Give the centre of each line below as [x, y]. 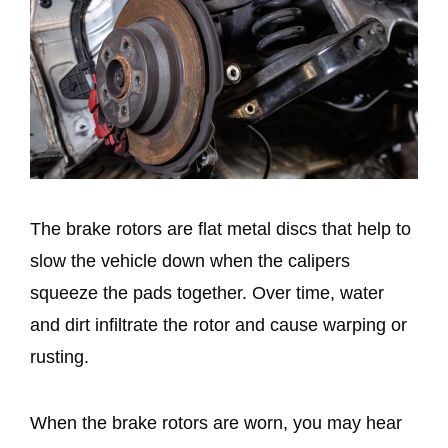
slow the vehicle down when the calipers [190, 260]
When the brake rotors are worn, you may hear [216, 422]
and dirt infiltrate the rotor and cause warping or [218, 324]
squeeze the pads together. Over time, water [207, 292]
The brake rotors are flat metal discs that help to [220, 228]
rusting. [59, 356]
